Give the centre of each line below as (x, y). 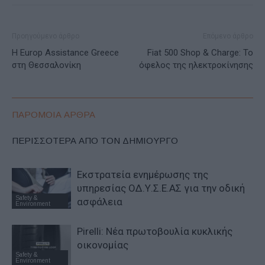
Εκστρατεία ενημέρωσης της (143, 174)
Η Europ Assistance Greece (65, 52)
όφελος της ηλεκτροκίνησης (196, 65)
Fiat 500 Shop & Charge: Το (200, 52)
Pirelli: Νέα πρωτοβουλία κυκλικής (155, 231)
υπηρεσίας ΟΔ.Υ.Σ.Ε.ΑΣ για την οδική (161, 188)
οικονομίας (103, 245)
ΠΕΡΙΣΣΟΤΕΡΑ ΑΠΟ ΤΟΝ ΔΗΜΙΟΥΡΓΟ (95, 140)
